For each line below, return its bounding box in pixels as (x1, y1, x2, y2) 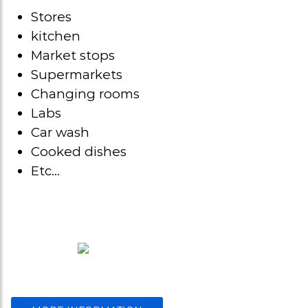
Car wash (31, 124, 89, 140)
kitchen (31, 28, 80, 44)
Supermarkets (31, 67, 122, 82)
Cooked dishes (31, 144, 126, 159)
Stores (31, 9, 71, 25)
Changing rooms (31, 86, 140, 102)
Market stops (31, 47, 115, 63)
